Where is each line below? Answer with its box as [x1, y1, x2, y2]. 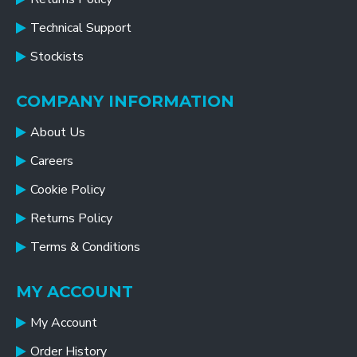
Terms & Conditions [30, 238, 140, 256]
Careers [30, 152, 73, 170]
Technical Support [30, 19, 131, 37]
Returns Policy [30, 210, 112, 227]
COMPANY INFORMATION [16, 92, 234, 111]
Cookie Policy [30, 181, 105, 198]
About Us [30, 124, 85, 141]
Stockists [30, 48, 84, 65]
